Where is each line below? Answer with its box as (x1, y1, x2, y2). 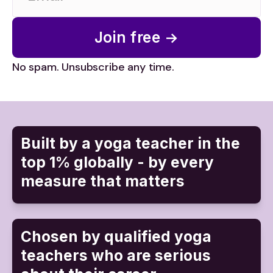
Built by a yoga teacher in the (20, 134, 240, 153)
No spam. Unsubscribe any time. (12, 59, 174, 74)
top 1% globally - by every (20, 153, 214, 172)
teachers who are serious (20, 246, 211, 264)
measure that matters (20, 172, 185, 191)
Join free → (94, 27, 179, 46)
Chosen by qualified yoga (20, 227, 211, 246)
